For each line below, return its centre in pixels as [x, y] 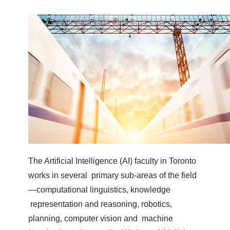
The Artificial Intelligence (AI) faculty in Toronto [112, 161]
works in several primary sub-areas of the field [112, 175]
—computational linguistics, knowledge [99, 189]
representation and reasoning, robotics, [100, 204]
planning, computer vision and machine [100, 218]
